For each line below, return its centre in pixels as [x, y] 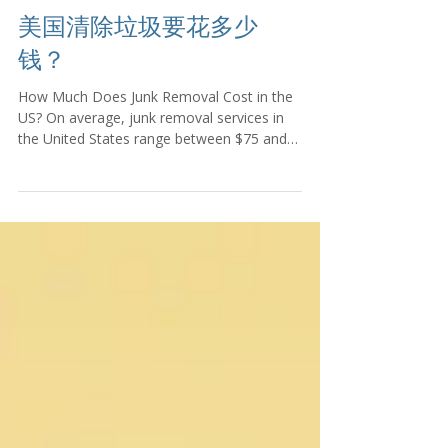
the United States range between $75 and [152, 193]
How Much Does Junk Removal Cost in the [155, 151]
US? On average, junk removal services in [151, 172]
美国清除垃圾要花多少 [138, 81]
